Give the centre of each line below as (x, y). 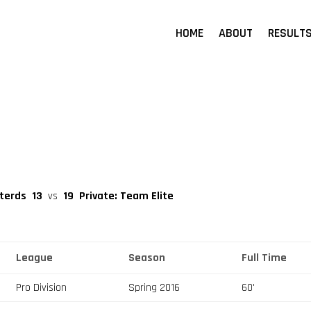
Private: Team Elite (127, 196)
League (35, 258)
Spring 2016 (154, 287)
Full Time (264, 258)
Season (147, 258)
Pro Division (42, 287)
